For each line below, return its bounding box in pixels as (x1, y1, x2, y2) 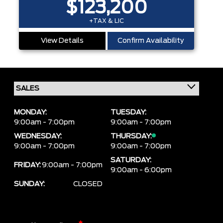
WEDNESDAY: (14, 133, 62, 140)
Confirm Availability (117, 37, 184, 44)
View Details (41, 37, 84, 44)
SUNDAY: (14, 181, 45, 188)
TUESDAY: (111, 109, 146, 116)
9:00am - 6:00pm (111, 167, 172, 174)
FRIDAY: (14, 162, 41, 169)
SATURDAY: (111, 157, 151, 164)
